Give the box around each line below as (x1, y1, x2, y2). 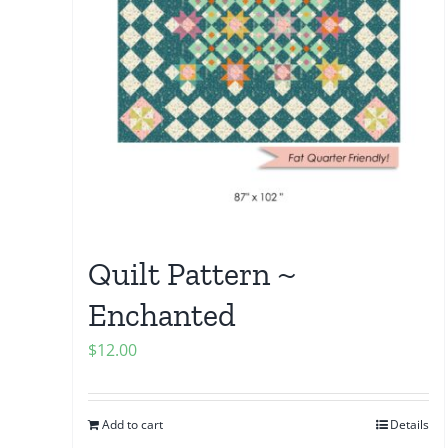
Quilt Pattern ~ (88, 254, 297, 293)
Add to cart (102, 415, 163, 433)
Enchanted (88, 295, 236, 334)
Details (390, 415, 430, 433)
